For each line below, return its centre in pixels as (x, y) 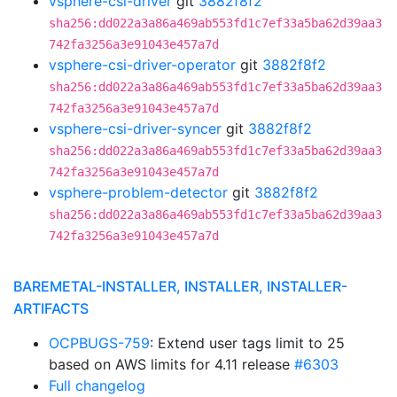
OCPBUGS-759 (99, 343)
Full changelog (97, 385)
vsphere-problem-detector (138, 192)
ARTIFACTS (51, 308)
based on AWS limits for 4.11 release (171, 364)
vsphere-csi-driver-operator (142, 65)
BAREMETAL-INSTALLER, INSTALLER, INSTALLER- (180, 286)
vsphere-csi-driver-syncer (135, 128)
